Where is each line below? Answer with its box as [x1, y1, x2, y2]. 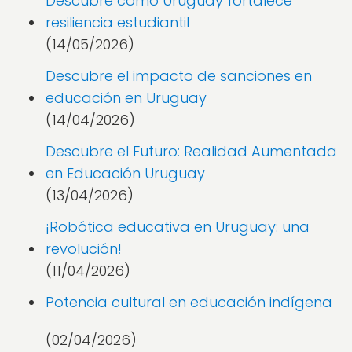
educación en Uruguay [46, 88, 207, 108]
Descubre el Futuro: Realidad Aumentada [46, 141, 337, 161]
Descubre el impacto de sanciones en [46, 66, 312, 86]
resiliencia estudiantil [46, 13, 189, 32]
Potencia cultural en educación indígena [46, 292, 332, 312]
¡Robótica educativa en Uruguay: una [46, 217, 310, 236]
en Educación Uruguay [46, 163, 205, 183]
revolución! [46, 239, 122, 258]
